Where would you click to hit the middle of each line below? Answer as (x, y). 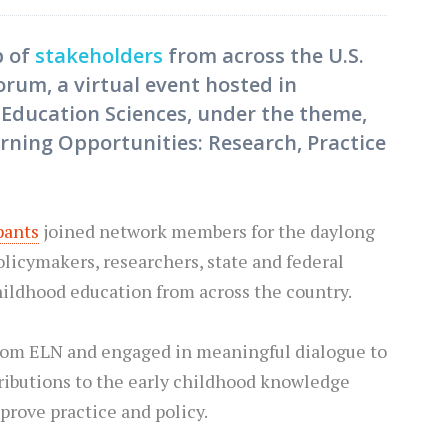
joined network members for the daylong (207, 231)
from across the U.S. (263, 56)
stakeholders (99, 56)
